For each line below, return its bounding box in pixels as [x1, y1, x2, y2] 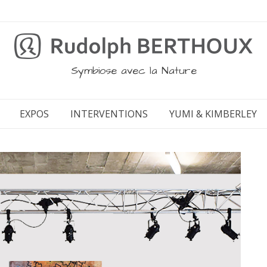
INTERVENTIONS [70, 107, 148, 120]
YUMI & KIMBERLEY [169, 107, 257, 120]
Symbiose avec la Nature [70, 63, 197, 78]
